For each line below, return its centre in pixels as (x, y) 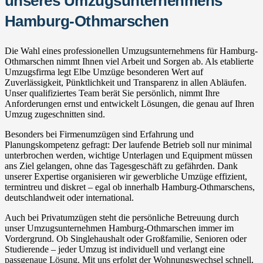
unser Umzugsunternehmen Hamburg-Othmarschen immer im (119, 228)
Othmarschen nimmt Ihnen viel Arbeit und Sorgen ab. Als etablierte (129, 61)
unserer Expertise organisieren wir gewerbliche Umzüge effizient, (126, 176)
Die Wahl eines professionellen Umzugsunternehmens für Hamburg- (131, 50)
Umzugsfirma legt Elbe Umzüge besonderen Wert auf (104, 72)
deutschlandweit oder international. (69, 197)
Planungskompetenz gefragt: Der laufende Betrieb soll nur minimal (128, 144)
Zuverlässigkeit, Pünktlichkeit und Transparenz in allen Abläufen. (126, 82)
